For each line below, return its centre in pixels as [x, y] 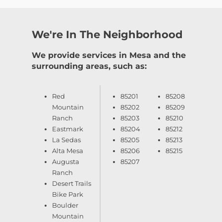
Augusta [66, 161]
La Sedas [66, 139]
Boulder [65, 205]
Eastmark [68, 129]
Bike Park [68, 194]
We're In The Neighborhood [107, 35]
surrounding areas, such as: [89, 66]
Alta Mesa [68, 150]
